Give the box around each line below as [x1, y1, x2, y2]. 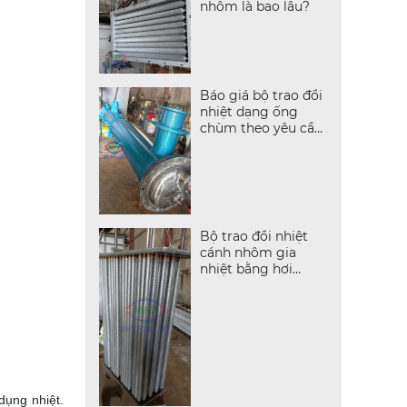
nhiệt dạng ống [199, 104, 298, 121]
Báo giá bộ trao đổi [199, 87, 323, 104]
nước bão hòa [199, 277, 287, 294]
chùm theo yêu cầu [199, 120, 323, 137]
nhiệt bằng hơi [199, 261, 293, 278]
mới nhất [199, 136, 258, 154]
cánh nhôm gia [199, 244, 296, 262]
